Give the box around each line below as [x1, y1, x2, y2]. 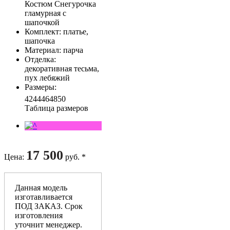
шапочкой [25, 17, 60, 27]
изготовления [15, 210, 63, 220]
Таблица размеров [25, 103, 88, 112]
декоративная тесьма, [25, 64, 99, 73]
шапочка [25, 36, 55, 45]
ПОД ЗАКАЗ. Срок [15, 201, 83, 210]
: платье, [59, 27, 88, 36]
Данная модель [15, 183, 67, 192]
